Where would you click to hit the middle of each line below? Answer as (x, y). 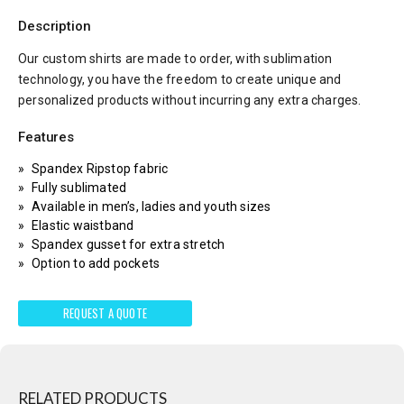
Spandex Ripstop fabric (100, 168)
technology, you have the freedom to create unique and (180, 79)
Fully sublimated (79, 187)
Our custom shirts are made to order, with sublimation (175, 58)
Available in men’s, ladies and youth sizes (151, 206)
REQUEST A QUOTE (105, 312)
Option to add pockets (96, 263)
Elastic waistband (83, 225)
